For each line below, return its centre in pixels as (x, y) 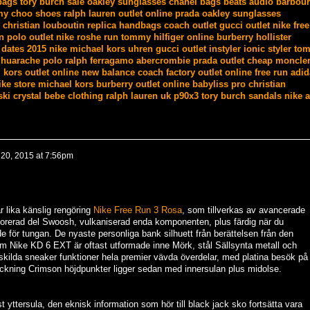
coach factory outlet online (194, 73)
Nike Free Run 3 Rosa (137, 210)
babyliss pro (219, 84)
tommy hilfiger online (167, 37)
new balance (108, 73)
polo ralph (65, 61)
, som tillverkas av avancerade (243, 210)
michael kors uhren (111, 49)
